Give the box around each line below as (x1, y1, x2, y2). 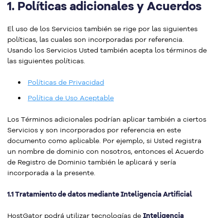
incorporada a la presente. (7, 168, 95, 177)
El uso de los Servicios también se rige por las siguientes (7, 24, 198, 33)
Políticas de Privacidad (28, 78, 104, 87)
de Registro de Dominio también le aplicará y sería (7, 158, 176, 166)
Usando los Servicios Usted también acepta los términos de (7, 46, 207, 54)
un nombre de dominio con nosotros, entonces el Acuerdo (7, 147, 204, 156)
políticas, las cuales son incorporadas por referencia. (7, 35, 184, 44)
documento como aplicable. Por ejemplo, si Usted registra (7, 136, 201, 145)
